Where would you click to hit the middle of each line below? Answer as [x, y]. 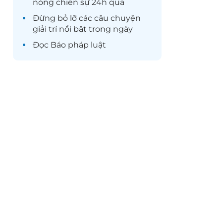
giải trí [45, 29]
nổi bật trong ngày [95, 29]
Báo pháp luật [78, 45]
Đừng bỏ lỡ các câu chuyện [87, 18]
